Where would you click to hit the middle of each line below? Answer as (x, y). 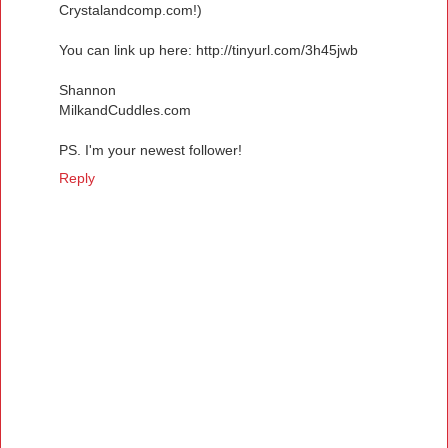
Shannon (87, 89)
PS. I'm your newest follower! (150, 149)
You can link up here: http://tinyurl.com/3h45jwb (208, 49)
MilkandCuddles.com (125, 109)
